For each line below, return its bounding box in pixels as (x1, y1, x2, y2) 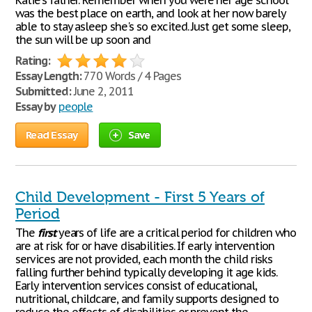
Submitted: (15, 84, 71, 98)
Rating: (15, 54, 50, 68)
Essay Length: (15, 69, 81, 83)
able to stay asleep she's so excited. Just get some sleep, (15, 19, 290, 33)
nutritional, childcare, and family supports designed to (15, 292, 279, 306)
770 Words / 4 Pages (81, 69, 181, 83)
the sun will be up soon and (15, 33, 150, 47)
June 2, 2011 (70, 84, 134, 98)
